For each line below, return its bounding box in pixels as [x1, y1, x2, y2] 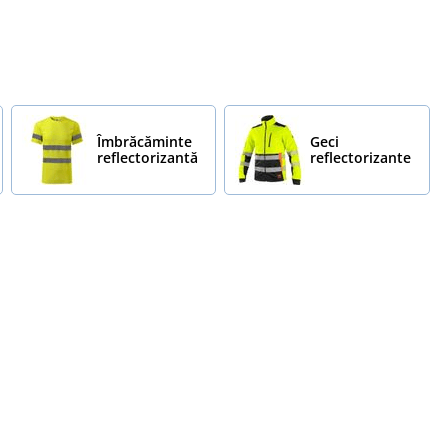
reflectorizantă [96, 147, 198, 167]
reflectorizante [310, 147, 412, 167]
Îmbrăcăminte [96, 131, 192, 151]
